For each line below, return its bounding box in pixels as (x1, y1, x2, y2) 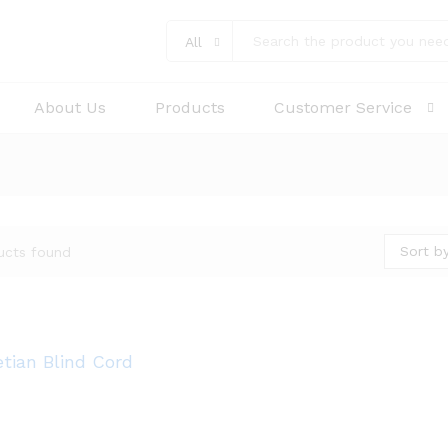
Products (155, 98, 225, 117)
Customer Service (274, 98, 412, 117)
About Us (34, 98, 106, 117)
